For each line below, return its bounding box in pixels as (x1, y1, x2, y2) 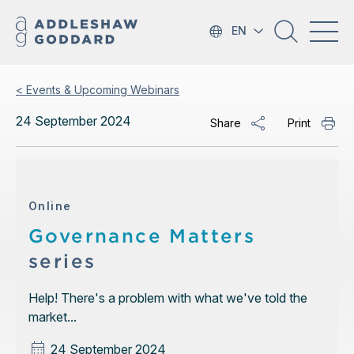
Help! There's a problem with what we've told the (28, 290, 307, 306)
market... (28, 309, 77, 325)
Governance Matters (28, 224, 256, 247)
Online (28, 199, 72, 213)
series (28, 250, 96, 273)
